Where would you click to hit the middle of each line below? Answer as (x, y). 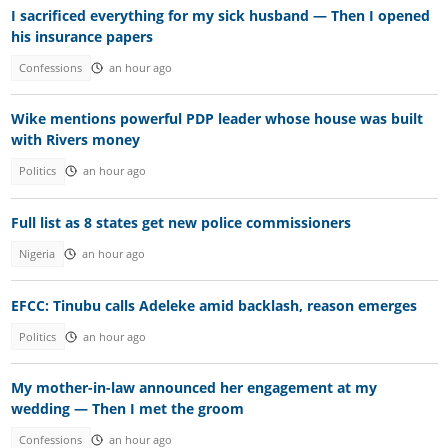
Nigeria (37, 254)
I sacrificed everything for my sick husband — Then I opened (220, 15)
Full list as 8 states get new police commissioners (180, 222)
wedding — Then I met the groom (127, 409)
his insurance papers (81, 36)
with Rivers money (75, 140)
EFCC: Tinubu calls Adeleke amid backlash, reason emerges (213, 305)
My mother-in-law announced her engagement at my (193, 388)
